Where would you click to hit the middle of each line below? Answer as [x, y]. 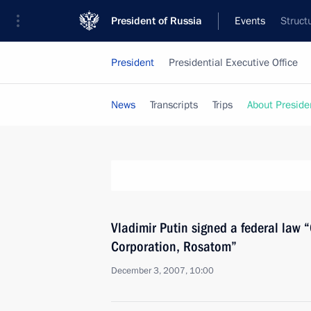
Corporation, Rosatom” [174, 246]
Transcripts [174, 105]
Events [250, 21]
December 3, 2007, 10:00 [162, 271]
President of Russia [157, 21]
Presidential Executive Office [233, 62]
